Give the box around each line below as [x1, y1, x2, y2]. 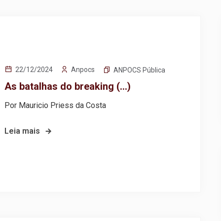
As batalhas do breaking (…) [4, 80, 131, 93]
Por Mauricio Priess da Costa [4, 101, 107, 110]
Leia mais [4, 126, 40, 136]
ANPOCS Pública [113, 66, 166, 74]
